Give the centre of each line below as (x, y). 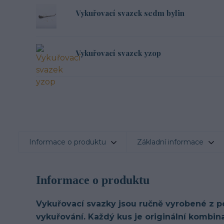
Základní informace (170, 142)
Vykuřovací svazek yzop (118, 53)
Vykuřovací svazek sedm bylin (130, 13)
